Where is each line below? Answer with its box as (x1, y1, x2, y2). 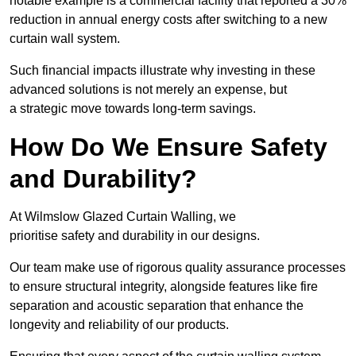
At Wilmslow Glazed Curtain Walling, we (10, 210, 236, 224)
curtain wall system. (10, 32, 120, 46)
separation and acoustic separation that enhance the (10, 299, 304, 313)
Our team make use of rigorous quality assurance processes (10, 261, 346, 275)
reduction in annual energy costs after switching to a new (10, 13, 327, 27)
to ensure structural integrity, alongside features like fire (10, 280, 318, 294)
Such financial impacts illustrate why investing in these (10, 64, 315, 78)
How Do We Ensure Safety (10, 133, 327, 162)
